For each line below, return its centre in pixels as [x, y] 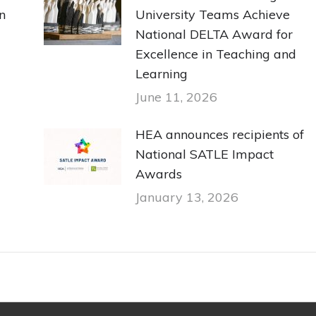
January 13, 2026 [187, 197]
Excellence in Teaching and [215, 54]
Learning [161, 73]
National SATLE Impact [204, 154]
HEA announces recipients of [219, 134]
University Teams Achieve [212, 14]
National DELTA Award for [214, 34]
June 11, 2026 [176, 97]
